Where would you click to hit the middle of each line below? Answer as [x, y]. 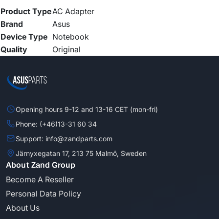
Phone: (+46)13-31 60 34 [56, 124]
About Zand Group [41, 165]
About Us [23, 208]
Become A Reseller [40, 180]
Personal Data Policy [44, 194]
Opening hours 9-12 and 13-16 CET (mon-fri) [87, 109]
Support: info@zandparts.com [64, 138]
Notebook [71, 37]
